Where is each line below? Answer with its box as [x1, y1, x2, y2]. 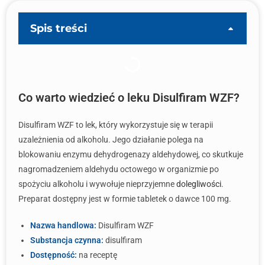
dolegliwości [176, 179, 221, 189]
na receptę [77, 250, 117, 260]
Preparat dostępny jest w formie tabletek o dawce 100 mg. [18, 194, 231, 203]
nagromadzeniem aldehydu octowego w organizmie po [18, 164, 219, 174]
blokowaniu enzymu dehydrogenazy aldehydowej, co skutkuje [18, 150, 243, 159]
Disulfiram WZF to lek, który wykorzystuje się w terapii [18, 120, 213, 130]
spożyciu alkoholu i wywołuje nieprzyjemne [18, 179, 176, 189]
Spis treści [30, 22, 87, 35]
